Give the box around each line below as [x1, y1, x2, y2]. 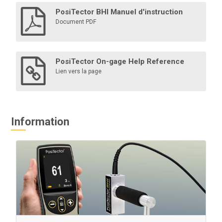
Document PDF [55, 18, 97, 25]
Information [11, 115, 70, 128]
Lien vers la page [55, 67, 102, 75]
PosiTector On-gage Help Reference [55, 56, 185, 66]
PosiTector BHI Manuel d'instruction [55, 7, 183, 16]
